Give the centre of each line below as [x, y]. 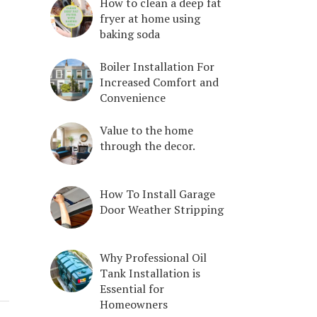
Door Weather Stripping [162, 209]
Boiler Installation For [157, 66]
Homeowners [134, 304]
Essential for [132, 288]
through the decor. [148, 145]
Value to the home [146, 130]
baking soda [130, 34]
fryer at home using [150, 18]
